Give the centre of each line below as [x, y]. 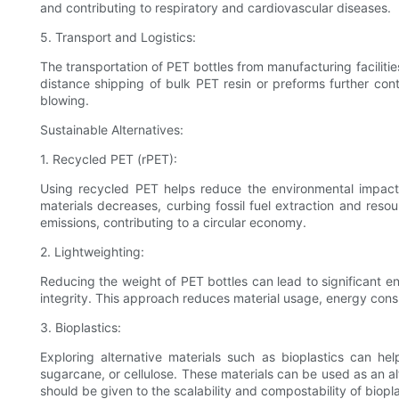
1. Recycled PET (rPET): [109, 159]
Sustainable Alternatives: [112, 130]
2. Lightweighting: [92, 252]
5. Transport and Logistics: [118, 37]
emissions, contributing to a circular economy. [173, 223]
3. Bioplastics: [81, 328]
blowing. [65, 101]
